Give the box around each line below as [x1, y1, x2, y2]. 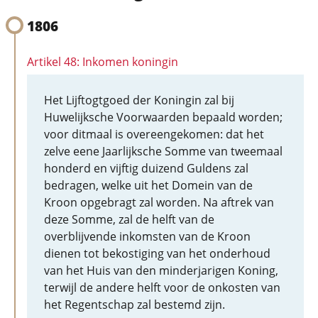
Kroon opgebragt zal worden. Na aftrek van [44, 194, 274, 210]
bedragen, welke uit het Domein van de [44, 177, 253, 193]
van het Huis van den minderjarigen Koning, [44, 263, 278, 278]
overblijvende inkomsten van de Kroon [44, 229, 251, 244]
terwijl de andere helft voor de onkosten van [44, 280, 280, 295]
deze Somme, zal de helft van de [44, 212, 214, 227]
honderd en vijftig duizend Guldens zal [44, 160, 248, 176]
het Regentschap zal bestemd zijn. [44, 297, 225, 312]
